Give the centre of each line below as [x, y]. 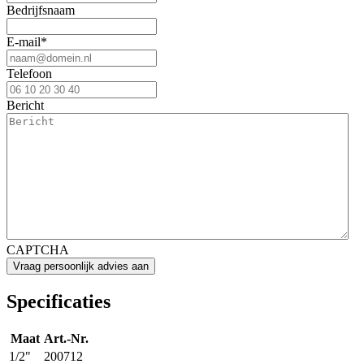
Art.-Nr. [66, 339]
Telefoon [29, 74]
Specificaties [58, 302]
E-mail [24, 42]
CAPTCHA [38, 250]
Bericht [25, 106]
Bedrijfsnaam [41, 11]
